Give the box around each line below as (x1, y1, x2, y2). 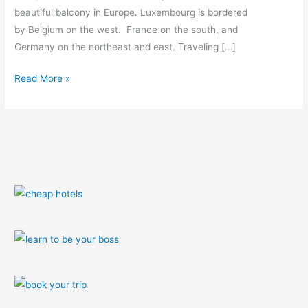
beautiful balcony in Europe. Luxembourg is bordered (14, 7, 248, 19)
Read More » (14, 72, 71, 84)
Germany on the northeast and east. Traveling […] (14, 41, 236, 53)
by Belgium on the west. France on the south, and (14, 24, 239, 36)
